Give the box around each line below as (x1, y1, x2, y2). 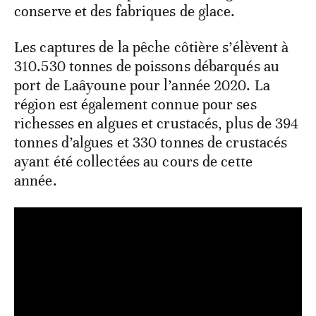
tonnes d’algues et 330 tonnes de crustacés (14, 133, 288, 152)
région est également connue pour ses (14, 95, 257, 114)
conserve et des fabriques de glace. (14, 1, 236, 20)
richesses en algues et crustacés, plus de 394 (14, 114, 299, 133)
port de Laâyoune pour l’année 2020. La (14, 75, 270, 95)
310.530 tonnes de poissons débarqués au (14, 56, 279, 75)
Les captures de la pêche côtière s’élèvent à (14, 37, 289, 56)
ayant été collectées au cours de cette (14, 152, 253, 171)
